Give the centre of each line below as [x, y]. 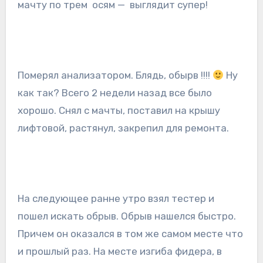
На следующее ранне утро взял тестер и [116, 199]
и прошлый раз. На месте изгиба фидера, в [119, 252]
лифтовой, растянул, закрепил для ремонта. [123, 128]
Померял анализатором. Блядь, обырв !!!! [115, 75]
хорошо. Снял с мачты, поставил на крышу [119, 111]
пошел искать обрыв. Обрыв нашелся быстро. [127, 216]
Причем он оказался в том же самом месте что [130, 234]
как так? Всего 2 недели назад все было [114, 93]
